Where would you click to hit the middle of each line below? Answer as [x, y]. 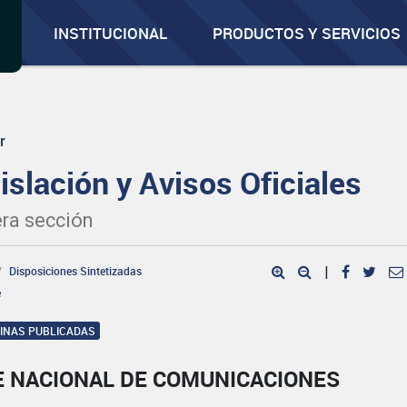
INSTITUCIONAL [111, 33]
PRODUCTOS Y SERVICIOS [307, 33]
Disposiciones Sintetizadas [76, 271]
